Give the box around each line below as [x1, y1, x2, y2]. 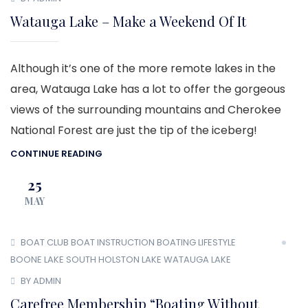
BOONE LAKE [10, 252, 64, 266]
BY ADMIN [21, 274, 61, 287]
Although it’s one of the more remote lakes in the [10, 60, 276, 77]
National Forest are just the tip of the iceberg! [10, 122, 257, 139]
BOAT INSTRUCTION [71, 236, 155, 250]
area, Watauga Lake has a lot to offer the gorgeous [10, 81, 285, 98]
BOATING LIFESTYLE [157, 236, 236, 250]
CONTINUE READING [10, 146, 102, 160]
